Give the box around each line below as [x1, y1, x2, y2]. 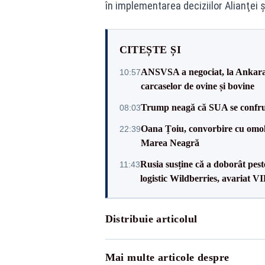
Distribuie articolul [105, 212, 198, 225]
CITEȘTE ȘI [119, 43, 181, 56]
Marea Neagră [140, 137, 199, 148]
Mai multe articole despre [105, 251, 230, 263]
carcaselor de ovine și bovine [140, 80, 254, 91]
